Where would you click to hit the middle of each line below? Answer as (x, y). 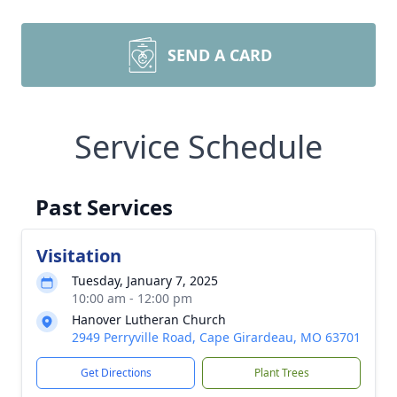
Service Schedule (198, 147)
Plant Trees (281, 373)
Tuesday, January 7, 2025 (145, 280)
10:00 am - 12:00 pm (132, 298)
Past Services (104, 207)
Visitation (79, 256)
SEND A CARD (220, 55)
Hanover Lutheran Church (149, 319)
